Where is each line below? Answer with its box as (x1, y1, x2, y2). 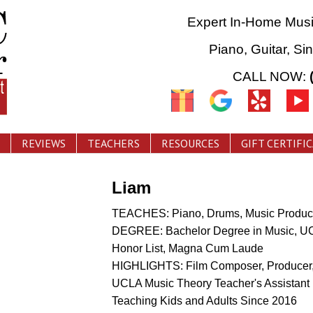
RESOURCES (161, 136, 219, 150)
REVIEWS (22, 136, 66, 150)
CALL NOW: (232, 69, 310, 84)
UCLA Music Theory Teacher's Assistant (111, 277, 310, 289)
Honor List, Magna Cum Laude (111, 242, 263, 254)
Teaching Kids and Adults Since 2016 (111, 295, 297, 307)
